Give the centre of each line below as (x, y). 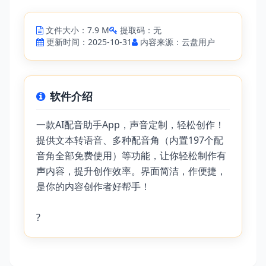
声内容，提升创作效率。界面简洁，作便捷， (131, 171)
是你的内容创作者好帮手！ (93, 186)
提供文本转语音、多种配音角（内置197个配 (130, 140)
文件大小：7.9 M (77, 30)
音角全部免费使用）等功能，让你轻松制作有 (131, 156)
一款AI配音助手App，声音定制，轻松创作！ (130, 125)
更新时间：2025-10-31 (89, 42)
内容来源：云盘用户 (178, 42)
